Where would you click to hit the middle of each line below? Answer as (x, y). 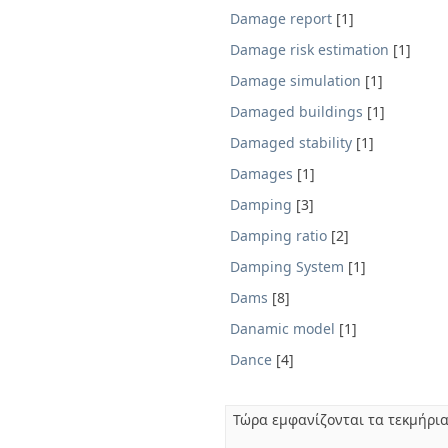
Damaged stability (291, 142)
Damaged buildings (296, 111)
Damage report (281, 18)
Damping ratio (278, 235)
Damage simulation (295, 80)
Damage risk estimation (309, 49)
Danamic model (282, 328)
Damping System (287, 266)
